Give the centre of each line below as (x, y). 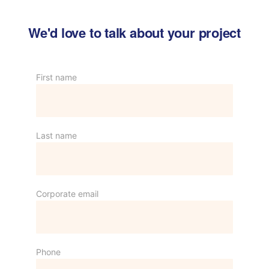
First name (56, 77)
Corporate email (67, 194)
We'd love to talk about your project (134, 33)
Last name (56, 136)
